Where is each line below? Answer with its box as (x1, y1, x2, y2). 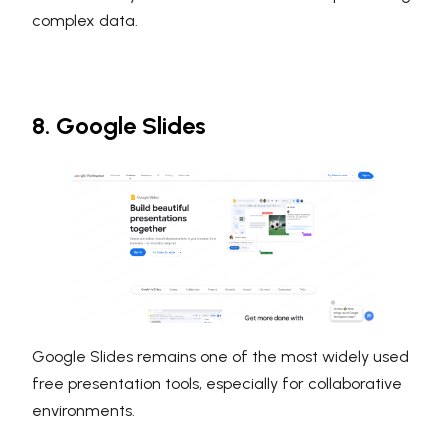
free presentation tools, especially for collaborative (32, 374, 402, 394)
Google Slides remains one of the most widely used (32, 347, 409, 367)
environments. (32, 401, 135, 421)
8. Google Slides (32, 111, 206, 141)
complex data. (32, 11, 138, 31)
